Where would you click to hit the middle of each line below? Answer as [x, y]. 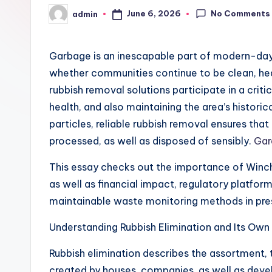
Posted [64, 17]
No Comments [241, 13]
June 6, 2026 [153, 14]
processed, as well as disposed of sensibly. [151, 141]
